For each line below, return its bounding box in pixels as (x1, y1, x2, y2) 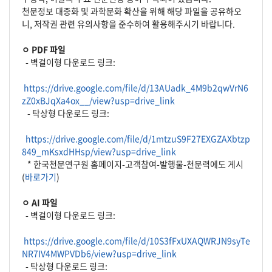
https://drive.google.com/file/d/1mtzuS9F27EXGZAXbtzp (25, 132, 250, 144)
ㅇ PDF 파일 (22, 43, 66, 55)
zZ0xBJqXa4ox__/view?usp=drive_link (22, 94, 175, 106)
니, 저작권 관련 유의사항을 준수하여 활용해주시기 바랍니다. (22, 18, 235, 30)
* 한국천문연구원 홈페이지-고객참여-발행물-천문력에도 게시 (22, 158, 243, 170)
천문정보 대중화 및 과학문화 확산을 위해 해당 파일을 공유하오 (22, 5, 242, 17)
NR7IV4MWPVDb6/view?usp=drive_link (22, 247, 177, 259)
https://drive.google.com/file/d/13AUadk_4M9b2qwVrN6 (24, 81, 248, 93)
